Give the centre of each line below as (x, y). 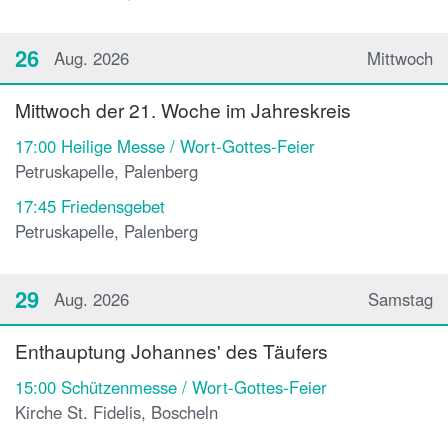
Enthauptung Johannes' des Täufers (171, 351)
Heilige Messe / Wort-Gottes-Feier (188, 146)
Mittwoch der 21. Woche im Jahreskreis (183, 110)
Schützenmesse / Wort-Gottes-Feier (194, 387)
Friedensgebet (113, 206)
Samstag (400, 299)
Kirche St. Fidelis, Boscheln (116, 412)
